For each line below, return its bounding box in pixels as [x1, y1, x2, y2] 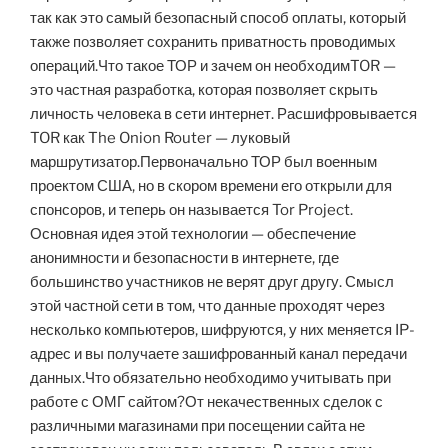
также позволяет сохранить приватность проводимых [30, 33, 396, 52]
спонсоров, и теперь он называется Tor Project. [30, 201, 353, 220]
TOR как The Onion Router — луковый [30, 129, 290, 148]
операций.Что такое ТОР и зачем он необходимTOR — [30, 57, 396, 76]
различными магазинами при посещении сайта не [30, 417, 365, 436]
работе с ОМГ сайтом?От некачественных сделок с [30, 393, 383, 412]
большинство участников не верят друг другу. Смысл [30, 273, 394, 292]
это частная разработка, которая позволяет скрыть [30, 81, 378, 100]
